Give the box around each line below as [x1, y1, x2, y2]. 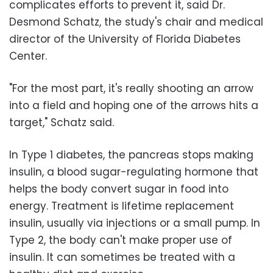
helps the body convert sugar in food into [9, 181, 229, 196]
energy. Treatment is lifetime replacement [9, 198, 234, 213]
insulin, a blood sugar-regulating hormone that [9, 164, 258, 179]
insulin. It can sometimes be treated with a [9, 249, 235, 264]
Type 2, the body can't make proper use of [9, 232, 232, 247]
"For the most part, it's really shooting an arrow [9, 80, 253, 96]
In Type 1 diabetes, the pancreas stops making [9, 147, 253, 162]
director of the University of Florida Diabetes [9, 31, 241, 46]
